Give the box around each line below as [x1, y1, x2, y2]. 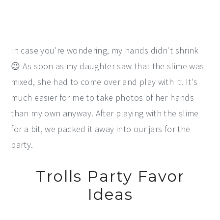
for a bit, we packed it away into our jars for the [11, 123, 191, 135]
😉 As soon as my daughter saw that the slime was [11, 60, 204, 72]
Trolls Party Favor [35, 167, 185, 186]
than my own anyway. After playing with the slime [11, 108, 199, 119]
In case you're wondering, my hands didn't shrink [11, 45, 199, 56]
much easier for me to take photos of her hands [11, 92, 194, 104]
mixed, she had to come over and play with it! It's [11, 76, 198, 88]
